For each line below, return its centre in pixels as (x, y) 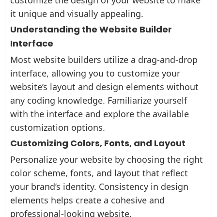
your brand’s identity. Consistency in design (99, 186)
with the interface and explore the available (100, 114)
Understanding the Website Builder (91, 29)
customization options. (58, 127)
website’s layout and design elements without (104, 86)
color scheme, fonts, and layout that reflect (99, 173)
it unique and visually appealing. (77, 13)
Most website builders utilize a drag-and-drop (104, 59)
